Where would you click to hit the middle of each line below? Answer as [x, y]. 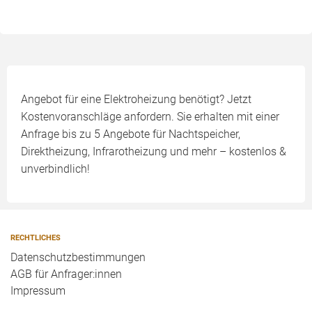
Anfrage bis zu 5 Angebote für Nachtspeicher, [131, 134]
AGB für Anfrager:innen [66, 274]
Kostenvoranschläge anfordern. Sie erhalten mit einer [150, 117]
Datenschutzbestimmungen [78, 257]
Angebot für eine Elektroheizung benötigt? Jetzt [136, 99]
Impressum [38, 291]
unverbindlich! [55, 169]
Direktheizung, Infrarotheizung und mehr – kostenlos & [154, 151]
